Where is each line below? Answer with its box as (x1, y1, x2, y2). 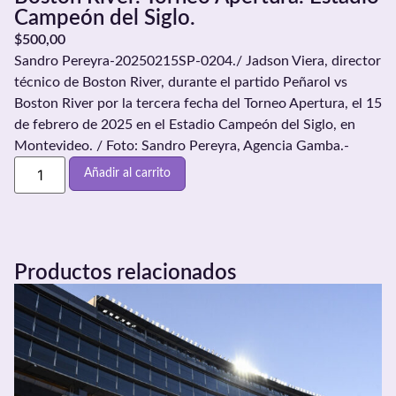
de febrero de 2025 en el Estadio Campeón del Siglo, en (14, 117, 355, 132)
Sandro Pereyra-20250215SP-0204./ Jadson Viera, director (14, 53, 381, 68)
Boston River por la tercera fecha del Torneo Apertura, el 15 (14, 95, 382, 110)
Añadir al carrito (84, 166, 171, 179)
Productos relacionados (14, 262, 236, 284)
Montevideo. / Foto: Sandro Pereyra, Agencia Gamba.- (14, 138, 349, 153)
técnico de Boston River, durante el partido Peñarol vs (14, 74, 347, 89)
